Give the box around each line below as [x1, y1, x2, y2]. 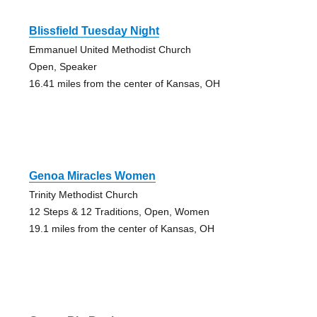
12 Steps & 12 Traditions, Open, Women [28, 205, 209, 217]
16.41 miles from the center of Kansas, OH [28, 77, 220, 89]
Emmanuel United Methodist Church [28, 43, 191, 55]
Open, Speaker [28, 60, 97, 72]
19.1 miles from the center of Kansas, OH [28, 222, 214, 234]
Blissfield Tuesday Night [28, 24, 159, 37]
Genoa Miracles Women [28, 169, 156, 182]
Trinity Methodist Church [28, 188, 138, 200]
